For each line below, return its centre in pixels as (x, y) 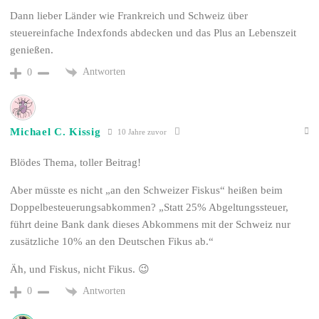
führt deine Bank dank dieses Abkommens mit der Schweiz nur (151, 225)
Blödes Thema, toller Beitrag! (76, 163)
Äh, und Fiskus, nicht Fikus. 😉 (80, 270)
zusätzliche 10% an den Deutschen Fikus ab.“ (112, 242)
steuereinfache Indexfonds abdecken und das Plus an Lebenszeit (153, 33)
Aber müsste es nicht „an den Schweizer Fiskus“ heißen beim (147, 190)
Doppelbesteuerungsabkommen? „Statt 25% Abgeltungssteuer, (150, 208)
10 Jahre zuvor (141, 131)
